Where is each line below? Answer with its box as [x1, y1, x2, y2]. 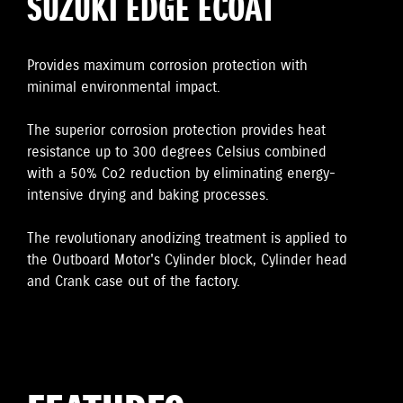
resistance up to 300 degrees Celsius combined [27, 142, 327, 162]
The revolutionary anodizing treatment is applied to [27, 228, 347, 248]
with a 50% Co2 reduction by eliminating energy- [27, 164, 336, 184]
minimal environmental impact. [27, 77, 220, 97]
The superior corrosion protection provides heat [27, 121, 326, 140]
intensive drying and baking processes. [27, 185, 269, 205]
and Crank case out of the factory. [27, 272, 240, 291]
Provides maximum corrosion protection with [27, 56, 308, 76]
